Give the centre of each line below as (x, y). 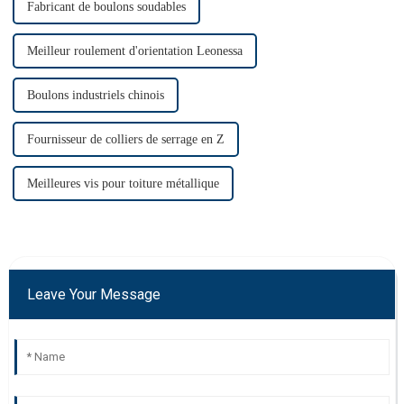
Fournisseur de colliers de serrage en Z (125, 139)
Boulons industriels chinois (95, 95)
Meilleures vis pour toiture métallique (123, 183)
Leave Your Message (93, 294)
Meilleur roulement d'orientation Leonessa (134, 50)
